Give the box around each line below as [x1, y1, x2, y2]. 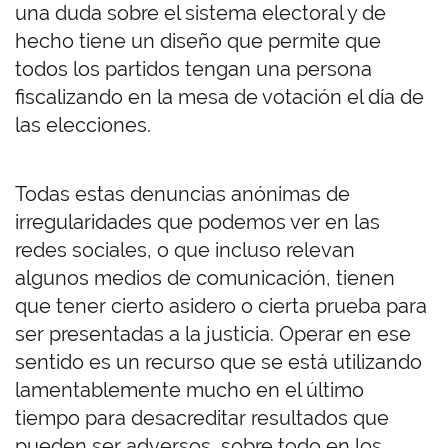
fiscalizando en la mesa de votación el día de [15, 85, 424, 110]
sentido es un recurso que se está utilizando [15, 350, 422, 375]
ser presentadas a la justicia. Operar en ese [15, 322, 411, 347]
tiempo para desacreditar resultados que [15, 406, 389, 431]
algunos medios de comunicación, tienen [15, 266, 395, 291]
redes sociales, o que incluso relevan [15, 238, 355, 263]
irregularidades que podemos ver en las [15, 210, 380, 235]
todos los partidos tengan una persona [15, 57, 372, 82]
